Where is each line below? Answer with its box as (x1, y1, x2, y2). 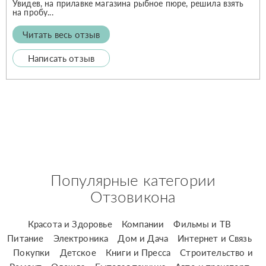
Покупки (13, 246, 50, 258)
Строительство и (180, 246, 253, 258)
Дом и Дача (118, 232, 169, 243)
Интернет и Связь (178, 232, 252, 243)
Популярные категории (50, 170, 216, 189)
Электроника (53, 232, 109, 243)
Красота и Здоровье (27, 218, 112, 229)
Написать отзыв (27, 52, 95, 64)
